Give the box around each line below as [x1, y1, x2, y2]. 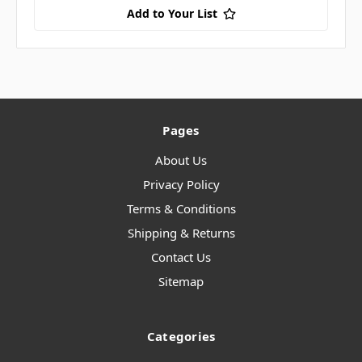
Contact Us [151, 249, 211, 266]
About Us [155, 152, 207, 169]
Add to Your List [126, 6, 217, 22]
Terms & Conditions [126, 200, 236, 217]
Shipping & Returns [127, 225, 235, 242]
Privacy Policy [142, 176, 220, 193]
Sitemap [158, 273, 204, 290]
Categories [146, 328, 216, 345]
